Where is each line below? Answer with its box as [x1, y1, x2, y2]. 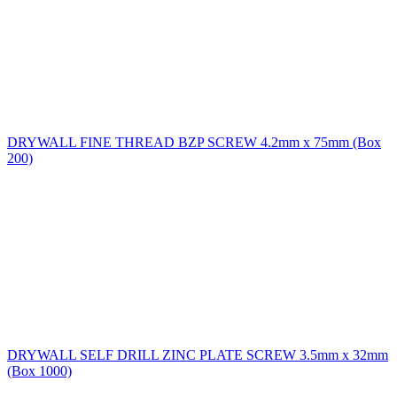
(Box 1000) [7, 362, 72, 378]
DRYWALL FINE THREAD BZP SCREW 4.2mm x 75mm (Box [7, 134, 381, 150]
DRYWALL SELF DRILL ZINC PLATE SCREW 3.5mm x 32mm [7, 346, 388, 362]
